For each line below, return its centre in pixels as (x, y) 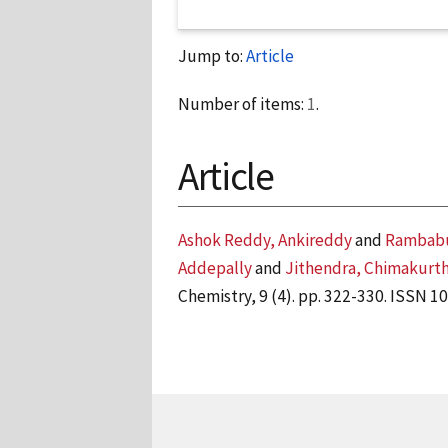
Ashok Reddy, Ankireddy (265, 240)
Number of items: (242, 103)
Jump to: (212, 55)
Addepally (215, 268)
